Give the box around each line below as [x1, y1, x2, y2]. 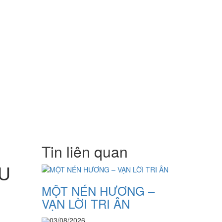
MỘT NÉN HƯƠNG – [41, 182, 155, 200]
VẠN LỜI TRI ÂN [41, 195, 130, 213]
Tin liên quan [41, 141, 128, 163]
